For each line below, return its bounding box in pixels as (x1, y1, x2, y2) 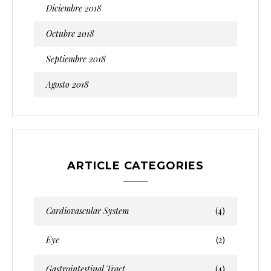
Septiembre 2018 (46, 53, 106, 65)
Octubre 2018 (46, 27, 94, 39)
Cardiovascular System (46, 204, 129, 217)
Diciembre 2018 (46, 2, 102, 14)
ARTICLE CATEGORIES (67, 158, 204, 172)
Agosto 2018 (46, 78, 89, 90)
